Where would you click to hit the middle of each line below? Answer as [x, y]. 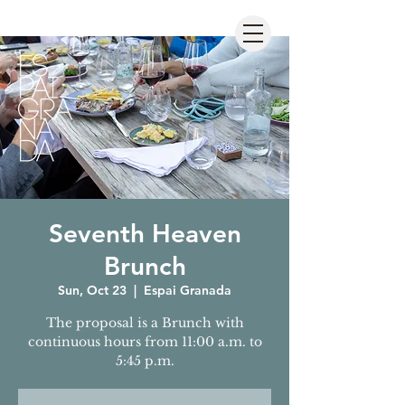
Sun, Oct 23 [92, 290]
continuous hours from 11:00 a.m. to [145, 342]
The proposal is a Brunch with [145, 323]
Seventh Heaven [145, 233]
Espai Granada [188, 290]
